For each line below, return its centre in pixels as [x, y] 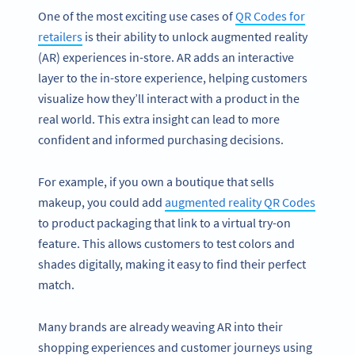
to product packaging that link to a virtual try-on [164, 223]
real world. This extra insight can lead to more [159, 119]
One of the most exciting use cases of [137, 16]
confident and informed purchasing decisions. [161, 140]
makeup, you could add [101, 202]
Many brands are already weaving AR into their [160, 326]
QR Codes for [270, 16]
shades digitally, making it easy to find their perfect [172, 264]
